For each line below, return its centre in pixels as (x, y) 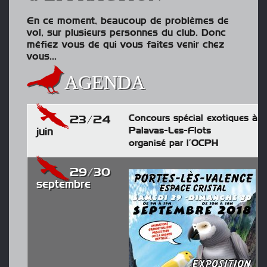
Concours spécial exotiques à (193, 118)
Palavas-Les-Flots (170, 131)
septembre (63, 184)
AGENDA (105, 82)
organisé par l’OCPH (173, 143)
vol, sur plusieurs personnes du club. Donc (126, 32)
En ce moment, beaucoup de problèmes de (128, 21)
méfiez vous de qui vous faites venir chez (126, 44)
